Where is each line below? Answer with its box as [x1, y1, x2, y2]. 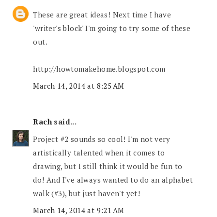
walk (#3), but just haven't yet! [33, 188, 140, 198]
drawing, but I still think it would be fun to [33, 161, 183, 171]
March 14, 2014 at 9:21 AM [33, 205, 124, 216]
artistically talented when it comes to [33, 147, 165, 157]
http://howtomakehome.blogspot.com [33, 63, 166, 74]
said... [52, 117, 77, 127]
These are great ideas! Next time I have [33, 9, 171, 19]
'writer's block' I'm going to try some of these [33, 23, 191, 33]
